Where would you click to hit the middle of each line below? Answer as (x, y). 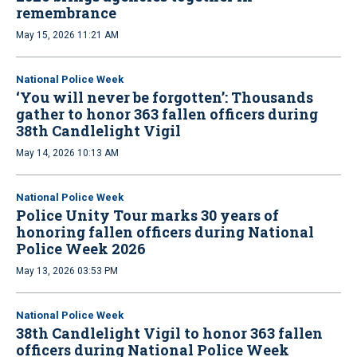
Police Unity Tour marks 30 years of (147, 215)
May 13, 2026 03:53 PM (67, 271)
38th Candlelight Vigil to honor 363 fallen (169, 333)
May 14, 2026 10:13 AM (67, 153)
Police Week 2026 (81, 248)
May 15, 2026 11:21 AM (67, 35)
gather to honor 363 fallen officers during (167, 114)
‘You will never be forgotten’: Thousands (165, 97)
